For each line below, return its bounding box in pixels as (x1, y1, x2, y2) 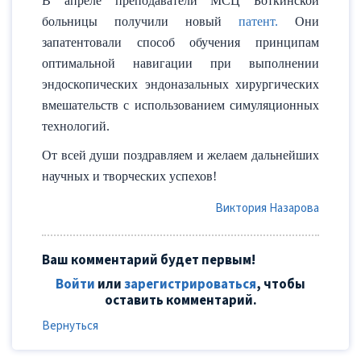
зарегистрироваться (124, 275, 256, 295)
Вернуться (42, 317, 98, 335)
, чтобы (256, 275, 305, 295)
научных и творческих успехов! (42, 169, 217, 184)
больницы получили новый (42, 15, 239, 29)
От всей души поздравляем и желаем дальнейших (42, 148, 319, 163)
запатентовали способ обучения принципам (42, 35, 319, 50)
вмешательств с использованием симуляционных (42, 98, 319, 113)
